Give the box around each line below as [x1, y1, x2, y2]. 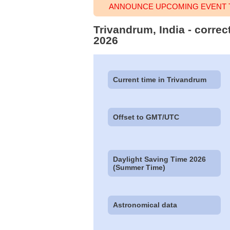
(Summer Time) [113, 163, 166, 172]
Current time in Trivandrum [113, 75, 207, 84]
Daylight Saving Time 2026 [113, 155, 206, 164]
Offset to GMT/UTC [113, 112, 180, 121]
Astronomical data [113, 201, 178, 209]
